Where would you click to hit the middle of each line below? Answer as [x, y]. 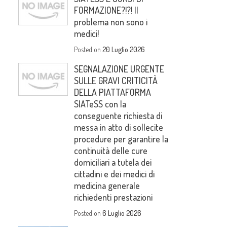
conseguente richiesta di [118, 116]
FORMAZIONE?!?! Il [106, 10]
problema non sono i [111, 22]
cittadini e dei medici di [115, 174]
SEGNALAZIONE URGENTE [119, 69]
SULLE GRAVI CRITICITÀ [116, 81]
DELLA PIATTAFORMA [113, 92]
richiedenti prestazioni [113, 197]
